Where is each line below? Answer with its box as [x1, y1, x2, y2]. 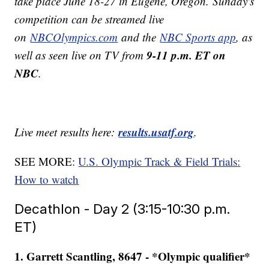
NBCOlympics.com [30, 29, 118, 45]
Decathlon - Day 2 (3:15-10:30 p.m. [14, 201, 231, 217]
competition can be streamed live [14, 11, 165, 27]
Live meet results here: [14, 124, 119, 140]
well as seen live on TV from [14, 47, 147, 63]
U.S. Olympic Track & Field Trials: [78, 154, 241, 169]
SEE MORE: [14, 154, 79, 169]
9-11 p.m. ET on [147, 47, 226, 64]
